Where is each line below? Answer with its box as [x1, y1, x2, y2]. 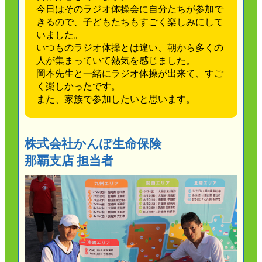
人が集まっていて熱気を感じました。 [36, 56, 196, 66]
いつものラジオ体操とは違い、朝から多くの [36, 43, 224, 53]
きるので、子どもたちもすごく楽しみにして [36, 17, 224, 27]
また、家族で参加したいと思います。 [36, 94, 196, 105]
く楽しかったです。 [36, 81, 121, 92]
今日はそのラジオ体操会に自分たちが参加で [36, 4, 224, 15]
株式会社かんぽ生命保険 [25, 137, 162, 151]
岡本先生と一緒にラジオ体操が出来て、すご [36, 68, 224, 79]
